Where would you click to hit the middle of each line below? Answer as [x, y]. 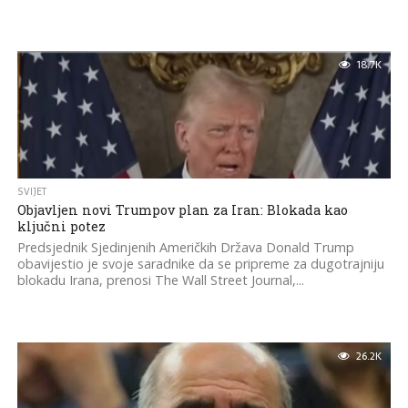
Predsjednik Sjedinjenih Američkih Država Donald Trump [185, 247]
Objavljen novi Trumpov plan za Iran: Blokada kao [182, 210]
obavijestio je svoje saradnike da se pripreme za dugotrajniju [200, 264]
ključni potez [61, 226]
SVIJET [31, 192]
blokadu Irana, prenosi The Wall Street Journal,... [160, 280]
